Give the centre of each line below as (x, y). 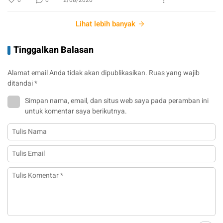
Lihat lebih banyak (106, 24)
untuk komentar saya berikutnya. (76, 111)
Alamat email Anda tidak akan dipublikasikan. (77, 73)
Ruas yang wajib (174, 73)
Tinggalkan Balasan (54, 50)
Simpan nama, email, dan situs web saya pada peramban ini (117, 101)
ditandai (21, 83)
